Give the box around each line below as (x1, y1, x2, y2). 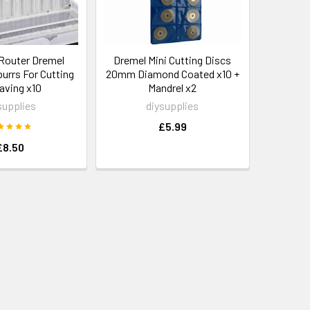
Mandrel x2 (148, 80, 197, 94)
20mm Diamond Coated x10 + (105, 66, 239, 80)
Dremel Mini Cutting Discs (113, 53, 232, 66)
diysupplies (146, 98, 199, 112)
